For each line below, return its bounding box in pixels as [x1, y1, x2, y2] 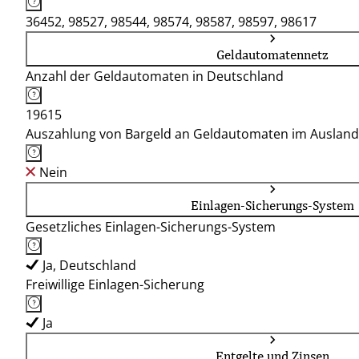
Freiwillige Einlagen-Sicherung [26, 276, 204, 293]
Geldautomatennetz [216, 46, 329, 63]
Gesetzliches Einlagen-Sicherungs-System [26, 218, 276, 236]
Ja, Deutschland [42, 256, 136, 274]
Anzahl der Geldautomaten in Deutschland [26, 67, 284, 85]
